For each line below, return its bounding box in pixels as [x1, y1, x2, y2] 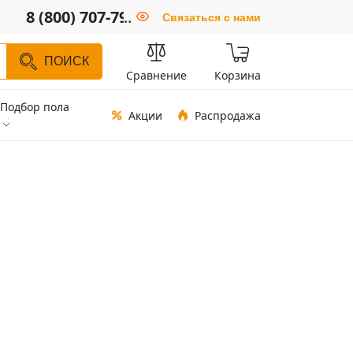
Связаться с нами [162, 10, 261, 24]
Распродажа [195, 107, 261, 123]
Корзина [214, 68, 261, 83]
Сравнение [126, 68, 187, 83]
